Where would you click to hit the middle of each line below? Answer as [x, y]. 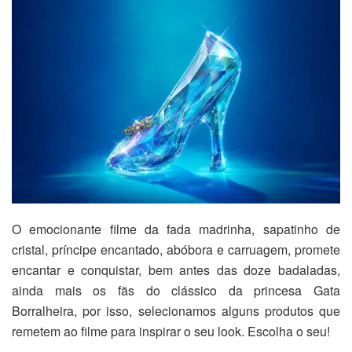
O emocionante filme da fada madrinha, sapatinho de [176, 229]
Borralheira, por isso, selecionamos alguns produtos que [176, 311]
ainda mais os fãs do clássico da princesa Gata [176, 291]
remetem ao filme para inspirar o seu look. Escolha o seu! [171, 332]
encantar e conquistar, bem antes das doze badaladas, [176, 270]
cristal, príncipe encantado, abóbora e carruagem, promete [176, 250]
